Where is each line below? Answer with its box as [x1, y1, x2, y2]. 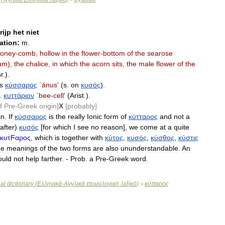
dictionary [7, 180, 34, 187]
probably [67, 102, 95, 110]
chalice [26, 60, 48, 68]
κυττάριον [4, 91, 34, 99]
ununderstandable [121, 144, 178, 152]
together [62, 134, 88, 142]
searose [147, 49, 173, 57]
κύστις [178, 134, 198, 142]
